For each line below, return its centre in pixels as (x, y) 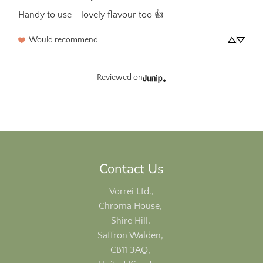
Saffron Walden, (131, 235)
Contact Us (131, 169)
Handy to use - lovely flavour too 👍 (91, 14)
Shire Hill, (131, 220)
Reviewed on (120, 78)
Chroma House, (131, 206)
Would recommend (63, 40)
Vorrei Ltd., (131, 191)
